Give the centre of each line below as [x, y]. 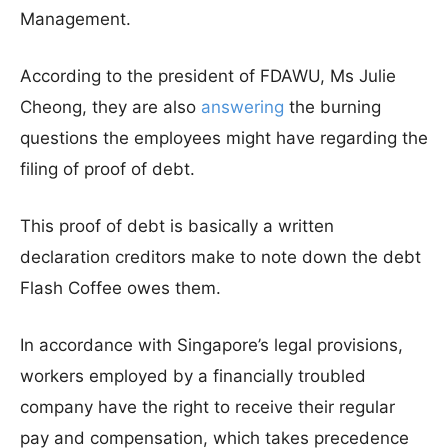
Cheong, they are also [110, 107]
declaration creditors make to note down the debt [220, 257]
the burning [332, 107]
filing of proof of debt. [107, 169]
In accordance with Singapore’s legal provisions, [211, 345]
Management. [75, 19]
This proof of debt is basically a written [177, 226]
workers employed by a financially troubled [193, 376]
